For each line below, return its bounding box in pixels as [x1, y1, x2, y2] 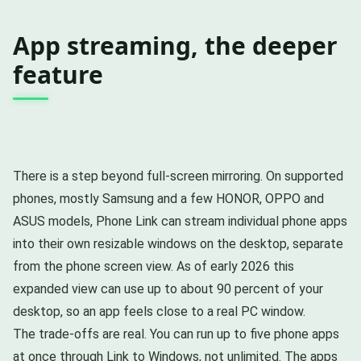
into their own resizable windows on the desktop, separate [13, 235, 343, 251]
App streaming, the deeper [13, 28, 338, 62]
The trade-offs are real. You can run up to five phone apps [13, 326, 339, 342]
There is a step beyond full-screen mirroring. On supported [13, 168, 343, 184]
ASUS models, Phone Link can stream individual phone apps [13, 213, 347, 229]
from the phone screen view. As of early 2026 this [13, 258, 294, 274]
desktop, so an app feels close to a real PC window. [13, 303, 305, 319]
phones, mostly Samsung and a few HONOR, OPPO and [13, 190, 324, 206]
